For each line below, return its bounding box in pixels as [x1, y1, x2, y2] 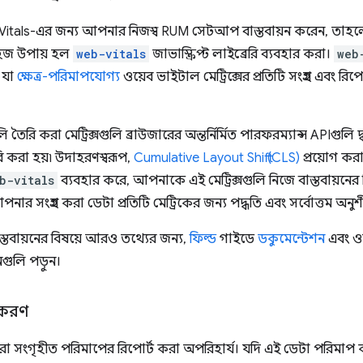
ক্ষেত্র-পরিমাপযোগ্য [17, 69, 120, 85]
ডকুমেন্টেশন [258, 231, 325, 247]
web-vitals [76, 46, 146, 62]
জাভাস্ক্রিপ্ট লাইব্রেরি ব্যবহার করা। [149, 46, 334, 62]
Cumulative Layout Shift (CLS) [134, 150, 300, 166]
